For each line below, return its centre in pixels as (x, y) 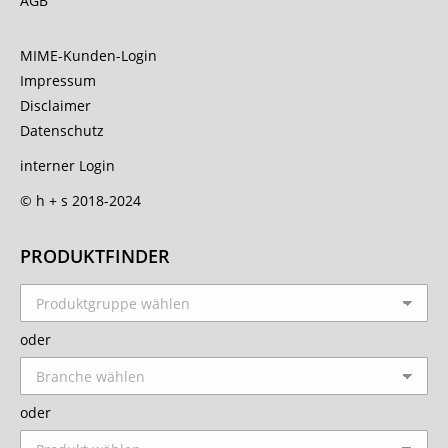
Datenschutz (62, 131)
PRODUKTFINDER (95, 256)
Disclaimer (55, 106)
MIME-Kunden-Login (88, 56)
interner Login (67, 166)
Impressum (58, 81)
